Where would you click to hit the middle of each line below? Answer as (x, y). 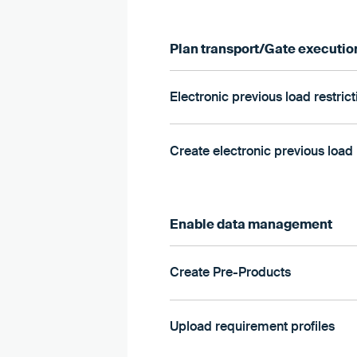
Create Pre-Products (230, 273)
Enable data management (251, 224)
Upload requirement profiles (252, 327)
